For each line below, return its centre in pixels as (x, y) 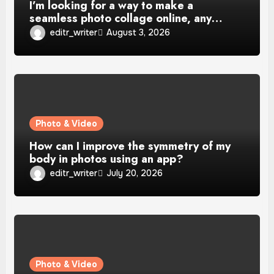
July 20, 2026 (135, 173)
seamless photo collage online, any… (126, 18)
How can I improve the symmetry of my (130, 146)
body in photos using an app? (107, 159)
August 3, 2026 (139, 33)
